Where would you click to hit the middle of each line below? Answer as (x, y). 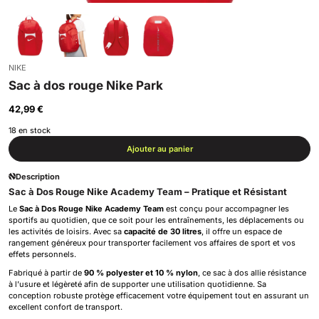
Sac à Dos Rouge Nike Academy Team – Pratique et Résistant (148, 192)
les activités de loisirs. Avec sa (66, 231)
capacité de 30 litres (163, 231)
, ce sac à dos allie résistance (252, 273)
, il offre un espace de (242, 231)
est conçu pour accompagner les (226, 209)
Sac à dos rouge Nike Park (86, 85)
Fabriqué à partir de (46, 273)
